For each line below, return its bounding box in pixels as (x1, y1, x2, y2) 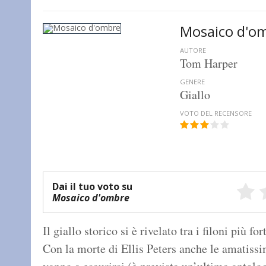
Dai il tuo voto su (52, 180, 132, 194)
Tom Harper (180, 55, 238, 72)
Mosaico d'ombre (52, 191, 129, 205)
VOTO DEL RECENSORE (180, 109, 252, 118)
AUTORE (180, 46, 207, 55)
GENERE (180, 77, 205, 87)
